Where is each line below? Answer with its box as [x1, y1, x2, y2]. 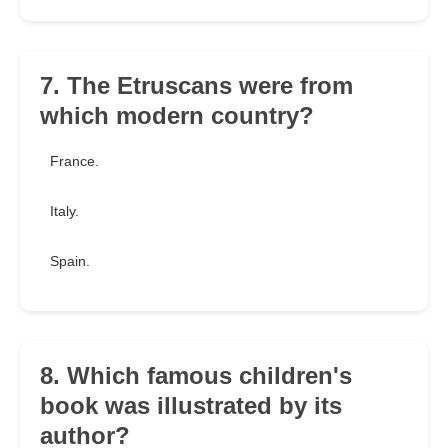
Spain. [50, 253, 90, 270]
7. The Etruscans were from [40, 72, 353, 100]
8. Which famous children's [40, 362, 352, 390]
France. [50, 153, 99, 170]
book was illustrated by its [40, 392, 342, 420]
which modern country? [40, 102, 314, 130]
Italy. [50, 203, 79, 220]
